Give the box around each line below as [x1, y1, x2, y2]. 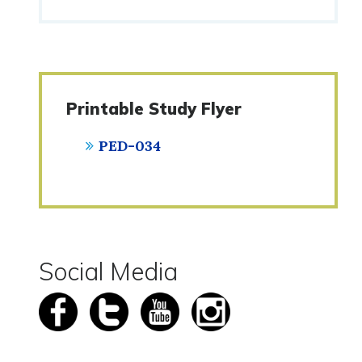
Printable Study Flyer [65, 99, 242, 119]
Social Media [38, 256, 178, 287]
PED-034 [98, 137, 161, 155]
